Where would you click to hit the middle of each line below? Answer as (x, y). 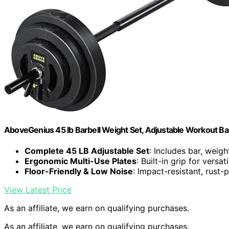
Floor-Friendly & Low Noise (79, 171)
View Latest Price (38, 190)
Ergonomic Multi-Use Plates (81, 161)
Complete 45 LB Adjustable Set (87, 151)
